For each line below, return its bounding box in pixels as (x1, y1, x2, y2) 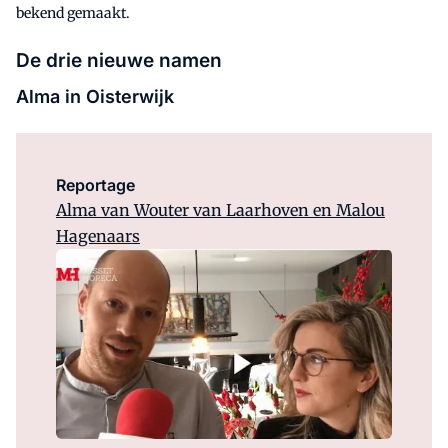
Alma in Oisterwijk (16, 86, 174, 107)
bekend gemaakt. (16, 4, 130, 22)
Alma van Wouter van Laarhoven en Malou (56, 200, 385, 220)
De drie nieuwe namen (16, 49, 222, 72)
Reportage (56, 175, 135, 195)
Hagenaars (56, 226, 140, 246)
